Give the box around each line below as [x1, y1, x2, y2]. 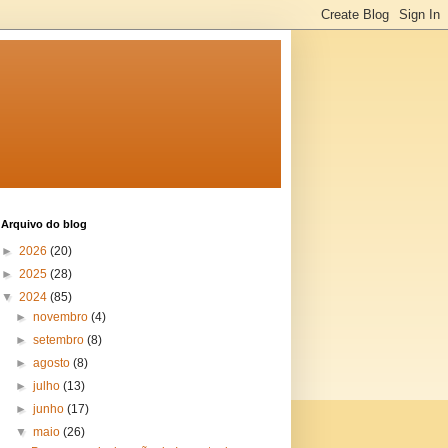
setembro [33, 333, 88, 347]
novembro [33, 310, 92, 324]
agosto [33, 356, 74, 370]
